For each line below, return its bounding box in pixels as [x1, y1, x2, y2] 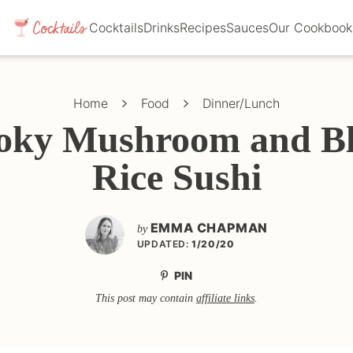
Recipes [179, 20, 226, 35]
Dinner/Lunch [203, 95, 280, 111]
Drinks [143, 20, 180, 35]
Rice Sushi [91, 156, 262, 198]
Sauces [225, 20, 269, 35]
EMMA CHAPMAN [150, 219, 269, 236]
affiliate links [196, 292, 255, 304]
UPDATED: [136, 237, 189, 250]
